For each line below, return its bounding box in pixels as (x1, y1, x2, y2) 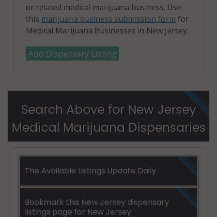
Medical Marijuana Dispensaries (11, 119, 206, 136)
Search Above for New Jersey (21, 101, 196, 118)
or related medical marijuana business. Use (26, 1, 181, 13)
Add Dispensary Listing (28, 47, 117, 59)
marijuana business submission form (41, 13, 176, 24)
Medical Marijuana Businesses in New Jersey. (26, 25, 188, 36)
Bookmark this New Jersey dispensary (25, 196, 169, 208)
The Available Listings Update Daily (25, 165, 156, 176)
